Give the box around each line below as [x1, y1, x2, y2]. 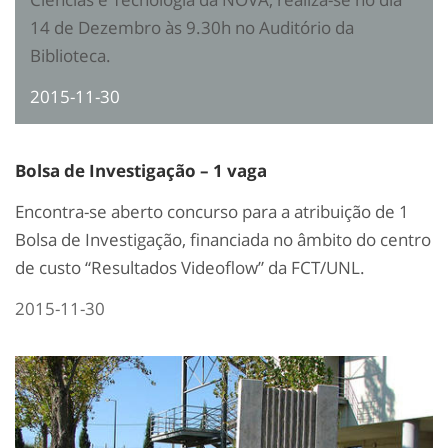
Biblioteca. [30, 44, 115, 68]
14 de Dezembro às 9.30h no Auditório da [30, 16, 354, 40]
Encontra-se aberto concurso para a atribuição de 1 [15, 200, 409, 224]
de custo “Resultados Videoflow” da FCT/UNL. [15, 256, 365, 280]
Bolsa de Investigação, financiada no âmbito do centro [15, 228, 431, 252]
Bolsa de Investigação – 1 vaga [15, 159, 267, 183]
